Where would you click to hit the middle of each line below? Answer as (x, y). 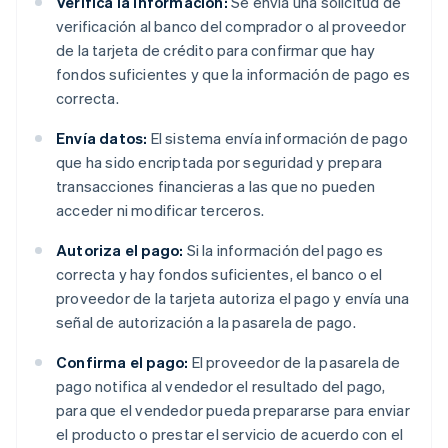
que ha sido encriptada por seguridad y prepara (219, 162)
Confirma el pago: (122, 362)
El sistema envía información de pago (277, 138)
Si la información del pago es (283, 250)
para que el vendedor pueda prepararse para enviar (233, 410)
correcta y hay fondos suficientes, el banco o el (219, 274)
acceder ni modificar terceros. (160, 210)
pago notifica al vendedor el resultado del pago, (221, 386)
